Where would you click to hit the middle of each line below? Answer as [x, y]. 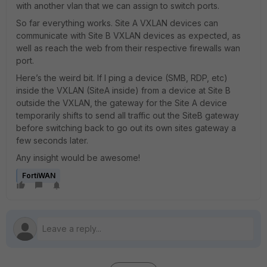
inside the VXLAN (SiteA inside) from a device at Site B [123, 90]
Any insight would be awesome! [78, 158]
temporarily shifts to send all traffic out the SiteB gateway [128, 115]
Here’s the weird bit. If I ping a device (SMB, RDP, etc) [122, 78]
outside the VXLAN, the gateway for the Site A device [122, 103]
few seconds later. [52, 140]
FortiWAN [39, 176]
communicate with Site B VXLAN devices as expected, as [128, 35]
